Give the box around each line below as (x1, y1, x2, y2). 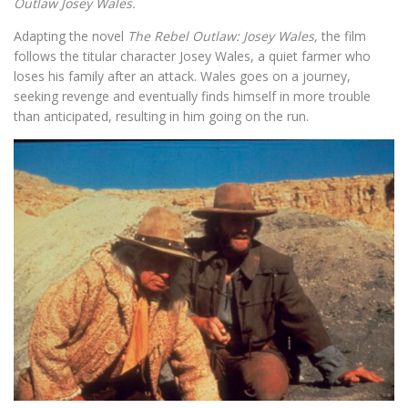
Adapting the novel (14, 26, 127, 45)
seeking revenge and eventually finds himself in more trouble (14, 87, 371, 105)
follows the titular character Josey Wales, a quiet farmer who (14, 46, 371, 65)
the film (321, 26, 366, 45)
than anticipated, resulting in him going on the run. (14, 107, 309, 125)
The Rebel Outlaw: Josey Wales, (127, 26, 321, 45)
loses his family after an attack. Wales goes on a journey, (14, 66, 351, 85)
